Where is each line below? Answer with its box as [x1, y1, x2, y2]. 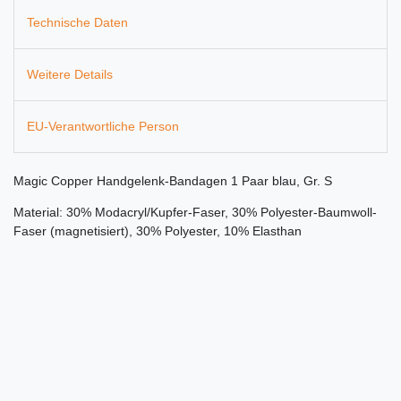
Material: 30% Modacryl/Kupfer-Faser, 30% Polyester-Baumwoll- [13, 205, 377, 220]
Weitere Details [27, 66, 113, 81]
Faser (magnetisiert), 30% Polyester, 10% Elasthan [13, 224, 302, 239]
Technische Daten [27, 14, 128, 30]
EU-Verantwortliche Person [27, 119, 179, 134]
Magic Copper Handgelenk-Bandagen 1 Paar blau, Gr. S [13, 174, 332, 189]
